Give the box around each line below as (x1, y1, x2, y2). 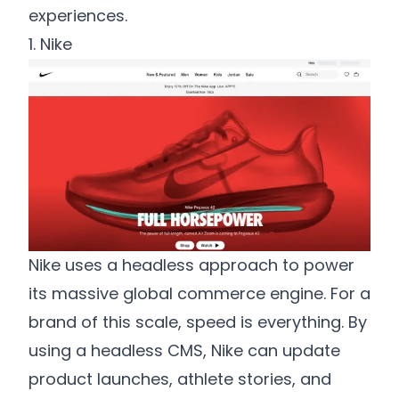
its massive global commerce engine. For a (28, 281, 370, 305)
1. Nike (28, 33, 72, 56)
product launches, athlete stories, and (28, 367, 331, 390)
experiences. (28, 4, 127, 28)
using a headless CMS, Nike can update (28, 338, 340, 362)
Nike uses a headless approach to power (28, 253, 354, 276)
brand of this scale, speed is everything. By (28, 310, 367, 333)
